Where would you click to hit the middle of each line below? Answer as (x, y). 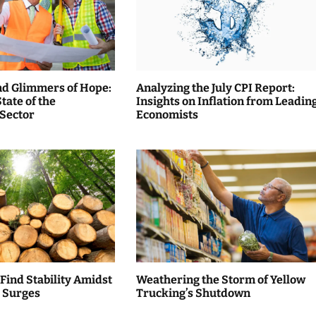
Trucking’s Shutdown (193, 293)
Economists (167, 115)
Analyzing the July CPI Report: (215, 88)
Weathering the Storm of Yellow (220, 280)
